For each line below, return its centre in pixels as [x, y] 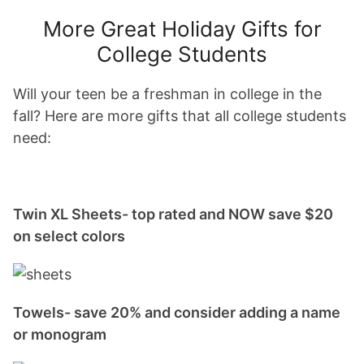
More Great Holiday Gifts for [182, 28]
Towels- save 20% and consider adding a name [177, 312]
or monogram [60, 334]
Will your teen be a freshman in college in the [167, 93]
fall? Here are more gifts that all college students [180, 115]
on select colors [71, 236]
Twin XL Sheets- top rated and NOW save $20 [173, 214]
